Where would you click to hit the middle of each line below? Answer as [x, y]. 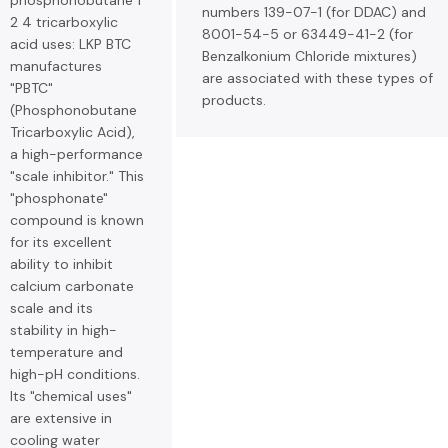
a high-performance [76, 154]
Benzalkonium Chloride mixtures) [309, 56]
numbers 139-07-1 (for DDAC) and [314, 12]
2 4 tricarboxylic [64, 22]
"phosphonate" [59, 198]
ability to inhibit [61, 264]
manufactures [56, 66]
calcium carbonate [72, 286]
